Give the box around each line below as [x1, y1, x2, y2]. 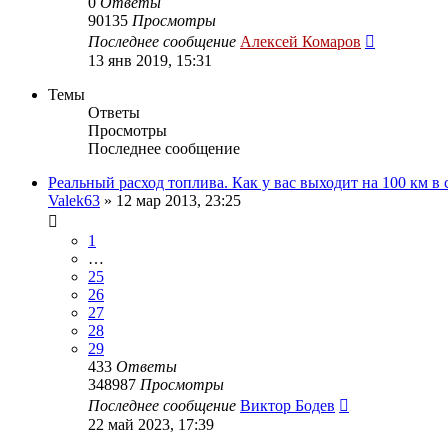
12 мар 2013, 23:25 [116, 191, 241, 209]
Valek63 [48, 191, 100, 209]
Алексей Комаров [240, 32, 361, 50]
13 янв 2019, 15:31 [88, 51, 212, 69]
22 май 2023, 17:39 [88, 415, 214, 433]
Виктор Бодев [240, 396, 335, 414]
